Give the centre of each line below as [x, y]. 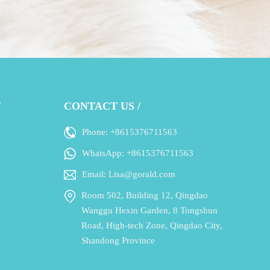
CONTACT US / [102, 106]
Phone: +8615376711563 [129, 132]
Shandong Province [118, 241]
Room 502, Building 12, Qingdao [144, 196]
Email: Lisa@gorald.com [128, 174]
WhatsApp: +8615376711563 [137, 153]
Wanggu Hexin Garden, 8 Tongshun [149, 211]
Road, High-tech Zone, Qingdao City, [152, 226]
